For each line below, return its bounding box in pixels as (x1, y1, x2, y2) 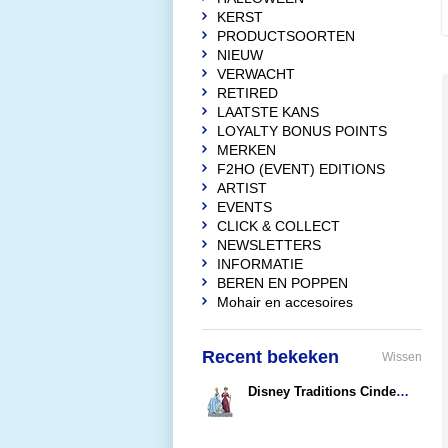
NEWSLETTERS (217, 237, 321, 253)
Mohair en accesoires (217, 294, 353, 310)
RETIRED (217, 85, 278, 101)
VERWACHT (217, 66, 295, 82)
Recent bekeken (202, 347, 339, 367)
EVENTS (217, 199, 272, 215)
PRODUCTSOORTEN (217, 28, 355, 44)
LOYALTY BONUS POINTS (217, 123, 387, 139)
